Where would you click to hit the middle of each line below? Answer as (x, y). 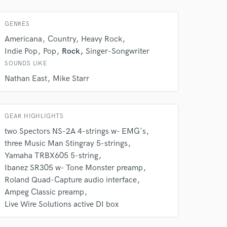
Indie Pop (21, 51)
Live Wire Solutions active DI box (62, 204)
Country (62, 39)
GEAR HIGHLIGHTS (34, 116)
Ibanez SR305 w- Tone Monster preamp (74, 168)
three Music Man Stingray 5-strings (66, 144)
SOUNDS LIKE (26, 64)
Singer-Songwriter (118, 51)
